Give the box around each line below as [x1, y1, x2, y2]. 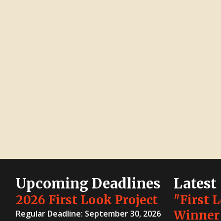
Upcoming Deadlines [16, 174, 160, 192]
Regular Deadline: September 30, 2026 [16, 208, 161, 219]
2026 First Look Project [16, 192, 158, 208]
